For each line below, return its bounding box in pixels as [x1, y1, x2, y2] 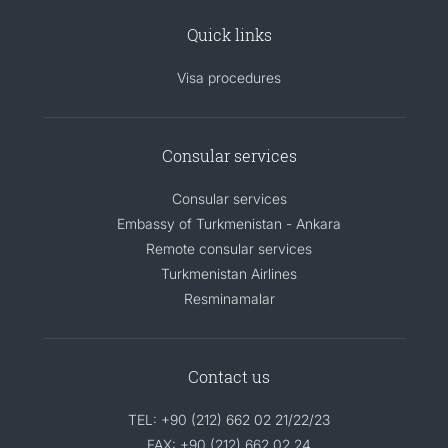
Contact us [188, 366, 270, 387]
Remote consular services [146, 240, 312, 257]
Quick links [186, 24, 272, 45]
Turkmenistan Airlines [161, 265, 297, 282]
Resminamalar [183, 290, 275, 307]
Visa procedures [177, 69, 281, 86]
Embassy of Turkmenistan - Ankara [117, 215, 341, 232]
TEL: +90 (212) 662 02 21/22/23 [128, 411, 330, 428]
